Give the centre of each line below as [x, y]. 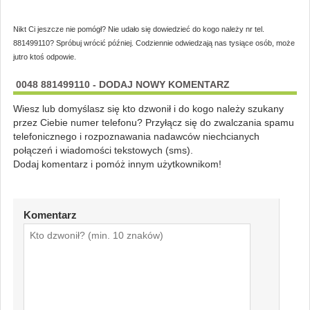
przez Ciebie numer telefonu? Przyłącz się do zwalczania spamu [153, 122]
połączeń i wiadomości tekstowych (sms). [103, 150]
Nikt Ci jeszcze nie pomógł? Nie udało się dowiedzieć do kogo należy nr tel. [138, 29]
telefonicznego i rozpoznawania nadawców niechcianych [136, 136]
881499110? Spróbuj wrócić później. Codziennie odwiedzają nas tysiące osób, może [154, 43]
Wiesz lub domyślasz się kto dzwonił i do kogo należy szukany [148, 108]
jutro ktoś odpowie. [44, 56]
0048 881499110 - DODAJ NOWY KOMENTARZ [122, 84]
